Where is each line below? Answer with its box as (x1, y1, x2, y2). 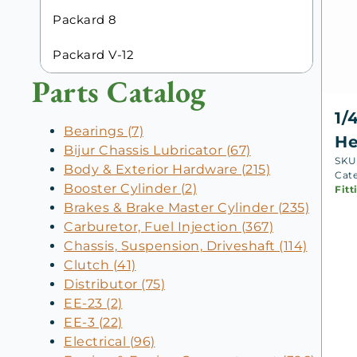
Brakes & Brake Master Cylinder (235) (64, 199, 309, 215)
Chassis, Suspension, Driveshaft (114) (64, 237, 308, 253)
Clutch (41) (64, 257, 136, 273)
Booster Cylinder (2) (64, 180, 197, 196)
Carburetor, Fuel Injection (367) (64, 218, 273, 234)
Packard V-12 (53, 47, 134, 63)
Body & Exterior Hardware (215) (64, 161, 270, 177)
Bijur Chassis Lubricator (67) (64, 142, 251, 158)
